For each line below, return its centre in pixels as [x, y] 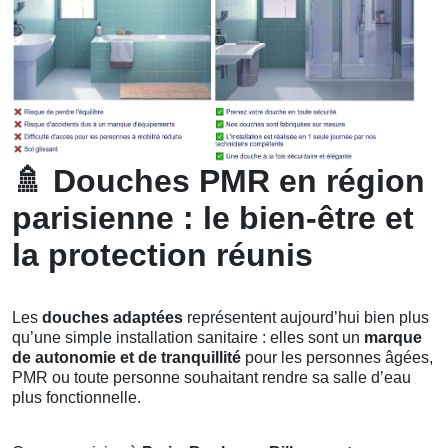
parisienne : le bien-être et [213, 217]
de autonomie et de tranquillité [126, 357]
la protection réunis [162, 254]
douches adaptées [112, 317]
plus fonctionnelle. [76, 397]
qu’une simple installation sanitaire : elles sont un [188, 337]
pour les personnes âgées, [337, 357]
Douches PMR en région [234, 180]
